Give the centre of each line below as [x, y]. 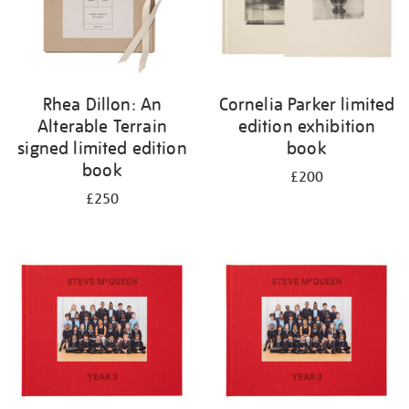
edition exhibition [307, 126]
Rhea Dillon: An [102, 104]
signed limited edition [102, 148]
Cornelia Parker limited [307, 104]
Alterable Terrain [102, 126]
